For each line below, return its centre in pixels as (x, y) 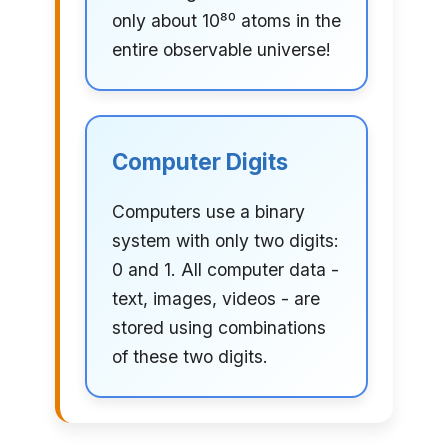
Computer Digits (199, 162)
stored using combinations (218, 328)
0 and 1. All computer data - (225, 270)
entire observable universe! (221, 50)
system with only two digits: (225, 241)
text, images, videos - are (215, 299)
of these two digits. (189, 357)
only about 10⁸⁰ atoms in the (226, 21)
